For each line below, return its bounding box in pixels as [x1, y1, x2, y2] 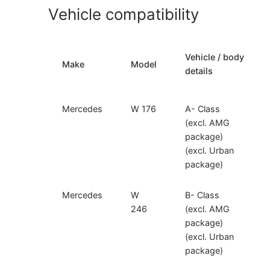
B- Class [185, 190, 220, 201]
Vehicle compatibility [48, 5, 199, 24]
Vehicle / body [185, 52, 245, 63]
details [185, 66, 213, 77]
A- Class [185, 104, 221, 115]
